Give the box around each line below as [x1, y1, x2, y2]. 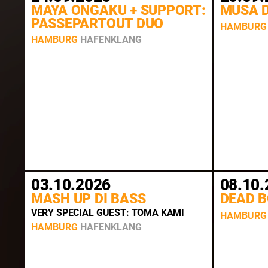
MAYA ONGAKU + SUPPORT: [31, 2, 206, 19]
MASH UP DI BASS [31, 191, 146, 208]
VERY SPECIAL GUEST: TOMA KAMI [31, 206, 185, 218]
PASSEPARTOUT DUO [31, 15, 164, 32]
